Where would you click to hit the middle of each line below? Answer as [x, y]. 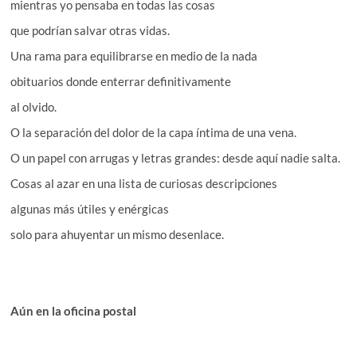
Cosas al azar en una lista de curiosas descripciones [144, 183]
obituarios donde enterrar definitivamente [121, 81]
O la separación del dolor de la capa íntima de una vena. [154, 132]
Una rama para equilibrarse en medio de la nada [134, 55]
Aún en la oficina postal [74, 310]
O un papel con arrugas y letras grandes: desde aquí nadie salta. [176, 157]
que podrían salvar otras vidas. [90, 30]
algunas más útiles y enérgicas [90, 208]
